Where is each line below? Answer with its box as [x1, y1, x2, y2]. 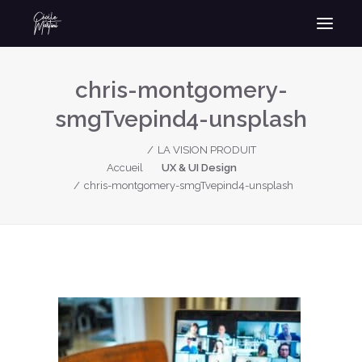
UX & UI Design [162, 162, 237, 174]
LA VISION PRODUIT [157, 144, 256, 156]
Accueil [106, 162, 143, 174]
